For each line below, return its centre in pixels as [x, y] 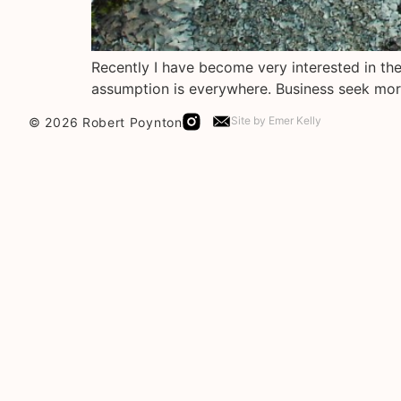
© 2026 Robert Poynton [106, 122]
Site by [249, 120]
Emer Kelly [294, 120]
